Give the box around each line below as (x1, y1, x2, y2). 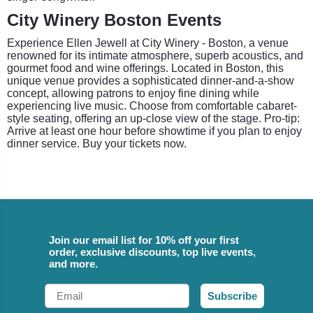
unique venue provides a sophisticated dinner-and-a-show (7, 74, 294, 87)
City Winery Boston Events (7, 10, 221, 29)
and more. (49, 257, 98, 270)
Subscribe (208, 289, 257, 302)
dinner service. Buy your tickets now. (7, 137, 187, 150)
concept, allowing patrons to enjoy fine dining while (7, 87, 259, 99)
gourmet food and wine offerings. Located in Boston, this (7, 61, 284, 74)
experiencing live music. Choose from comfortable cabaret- (7, 99, 297, 112)
